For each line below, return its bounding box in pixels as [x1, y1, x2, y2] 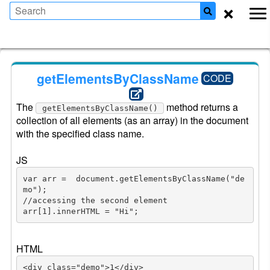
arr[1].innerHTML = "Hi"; [22, 206, 139, 216]
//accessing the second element [22, 195, 168, 205]
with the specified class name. [16, 127, 144, 140]
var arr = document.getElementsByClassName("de [22, 174, 245, 183]
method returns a [164, 100, 238, 114]
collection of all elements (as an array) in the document [16, 113, 248, 127]
